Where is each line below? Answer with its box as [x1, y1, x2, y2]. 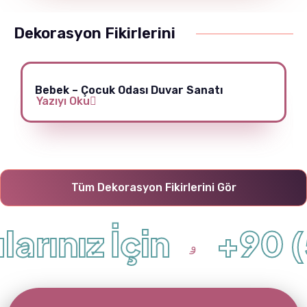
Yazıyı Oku [36, 95, 90, 108]
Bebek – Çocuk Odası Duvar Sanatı [35, 84, 223, 97]
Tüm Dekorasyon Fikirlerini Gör [71, 181, 236, 194]
